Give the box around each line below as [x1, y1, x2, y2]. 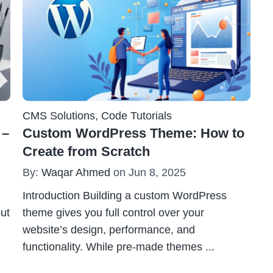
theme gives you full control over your [23, 206, 205, 219]
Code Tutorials [101, 109, 172, 122]
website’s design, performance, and [23, 223, 196, 236]
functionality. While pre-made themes [23, 240, 203, 253]
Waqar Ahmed [41, 166, 111, 179]
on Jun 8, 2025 [110, 166, 186, 179]
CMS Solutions [23, 109, 96, 122]
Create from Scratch [23, 143, 151, 159]
